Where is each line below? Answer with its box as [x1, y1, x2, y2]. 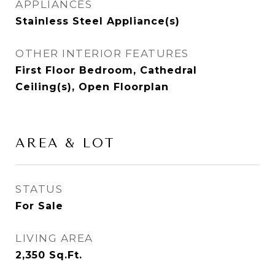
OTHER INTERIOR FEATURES [15, 47, 189, 60]
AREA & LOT [15, 136, 115, 150]
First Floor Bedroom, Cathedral [15, 64, 197, 76]
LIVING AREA [15, 232, 93, 244]
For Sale [15, 200, 63, 212]
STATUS [15, 183, 63, 195]
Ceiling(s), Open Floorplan [15, 81, 169, 93]
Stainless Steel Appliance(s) [15, 15, 180, 27]
